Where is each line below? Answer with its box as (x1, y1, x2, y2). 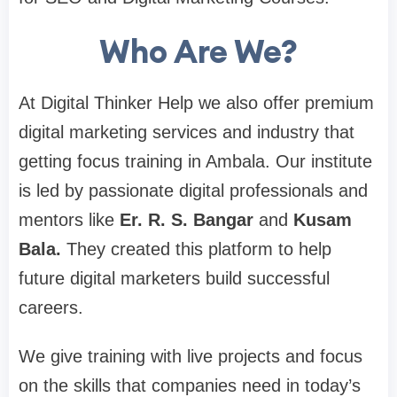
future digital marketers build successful (19, 268, 330, 288)
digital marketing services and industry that (19, 121, 354, 142)
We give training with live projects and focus (19, 346, 362, 366)
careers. (19, 297, 83, 317)
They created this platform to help (61, 238, 331, 259)
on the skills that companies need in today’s (19, 375, 361, 395)
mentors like (19, 209, 120, 230)
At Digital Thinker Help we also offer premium (19, 92, 374, 113)
